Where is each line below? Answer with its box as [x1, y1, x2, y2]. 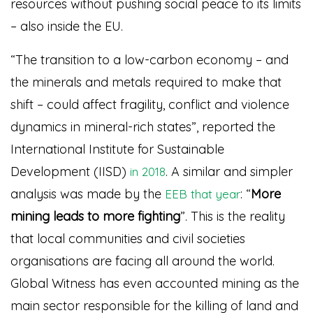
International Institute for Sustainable [10, 141, 224, 157]
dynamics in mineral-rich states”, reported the [10, 119, 275, 135]
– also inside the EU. [10, 18, 123, 34]
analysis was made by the [10, 186, 165, 202]
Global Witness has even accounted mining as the [10, 275, 299, 291]
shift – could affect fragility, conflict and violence [10, 96, 289, 112]
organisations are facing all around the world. [10, 253, 275, 269]
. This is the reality [185, 208, 285, 224]
